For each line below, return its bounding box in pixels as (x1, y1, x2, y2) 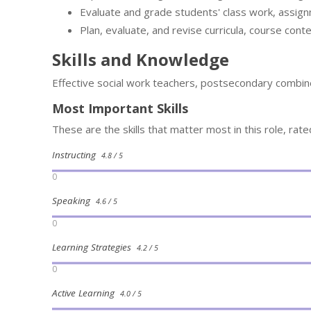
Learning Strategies (52, 240, 137, 253)
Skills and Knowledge (52, 48, 229, 71)
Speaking (52, 194, 96, 208)
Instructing (52, 149, 101, 161)
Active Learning (52, 287, 120, 300)
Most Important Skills (52, 100, 188, 117)
